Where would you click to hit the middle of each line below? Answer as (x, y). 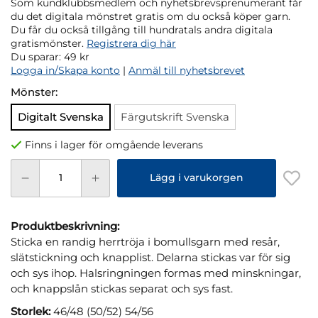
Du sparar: (37, 56)
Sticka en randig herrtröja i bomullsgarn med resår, (145, 241)
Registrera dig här (131, 43)
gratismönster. (49, 43)
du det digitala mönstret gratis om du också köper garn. (150, 16)
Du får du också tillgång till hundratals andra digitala (142, 29)
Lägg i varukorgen (197, 178)
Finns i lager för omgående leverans (114, 144)
